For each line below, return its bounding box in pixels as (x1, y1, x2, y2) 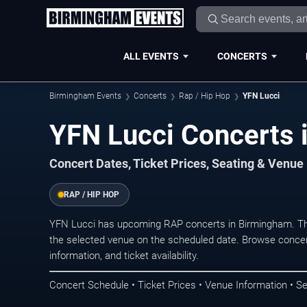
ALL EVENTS (123, 50, 179, 62)
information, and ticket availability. (49, 249, 199, 262)
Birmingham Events (49, 91, 121, 101)
